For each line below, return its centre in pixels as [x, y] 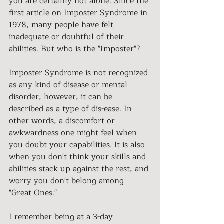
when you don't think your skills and [79, 157]
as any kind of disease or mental [69, 85]
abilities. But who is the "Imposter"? [75, 49]
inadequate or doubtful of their [68, 37]
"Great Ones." [33, 193]
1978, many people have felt [62, 25]
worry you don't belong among [68, 181]
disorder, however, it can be [62, 97]
